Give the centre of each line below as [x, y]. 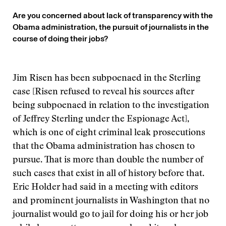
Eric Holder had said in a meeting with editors [105, 188]
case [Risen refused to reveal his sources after [103, 92]
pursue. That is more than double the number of [108, 160]
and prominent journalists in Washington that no [111, 201]
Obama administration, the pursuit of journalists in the [111, 27]
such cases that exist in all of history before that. [108, 174]
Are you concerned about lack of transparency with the [113, 15]
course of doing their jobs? [60, 39]
